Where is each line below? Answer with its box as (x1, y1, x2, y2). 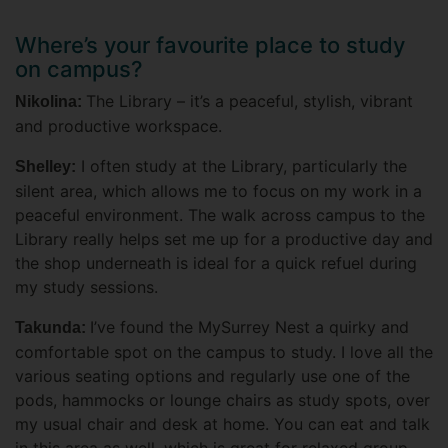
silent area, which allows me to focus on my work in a (15, 181, 422, 202)
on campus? (15, 56, 143, 83)
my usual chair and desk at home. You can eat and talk (15, 414, 430, 435)
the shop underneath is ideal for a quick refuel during (15, 253, 417, 274)
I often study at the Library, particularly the (76, 156, 407, 177)
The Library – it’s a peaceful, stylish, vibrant (86, 91, 413, 112)
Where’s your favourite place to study (15, 32, 405, 59)
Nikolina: (15, 93, 86, 111)
